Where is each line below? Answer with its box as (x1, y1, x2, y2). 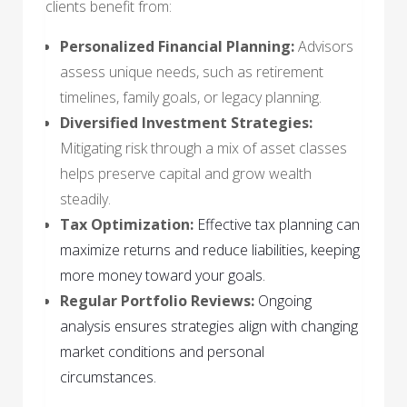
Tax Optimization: (60, 213, 194, 234)
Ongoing (258, 290, 312, 311)
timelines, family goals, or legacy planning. (60, 86, 322, 107)
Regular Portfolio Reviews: (60, 290, 254, 311)
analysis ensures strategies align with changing (60, 315, 358, 336)
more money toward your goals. (60, 264, 265, 285)
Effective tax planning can (197, 213, 360, 234)
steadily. (60, 188, 111, 209)
